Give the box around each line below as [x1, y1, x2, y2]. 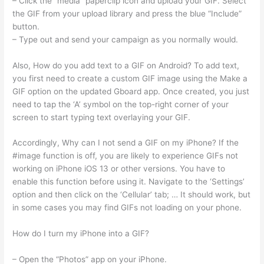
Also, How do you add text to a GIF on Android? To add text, [12, 60, 240, 70]
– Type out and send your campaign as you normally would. [12, 34, 239, 44]
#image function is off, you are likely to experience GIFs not [12, 151, 239, 161]
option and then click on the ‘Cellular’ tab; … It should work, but [12, 190, 251, 200]
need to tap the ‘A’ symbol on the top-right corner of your [12, 99, 229, 109]
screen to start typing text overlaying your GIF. [12, 112, 191, 122]
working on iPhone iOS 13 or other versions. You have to [12, 164, 226, 174]
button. [12, 21, 40, 31]
